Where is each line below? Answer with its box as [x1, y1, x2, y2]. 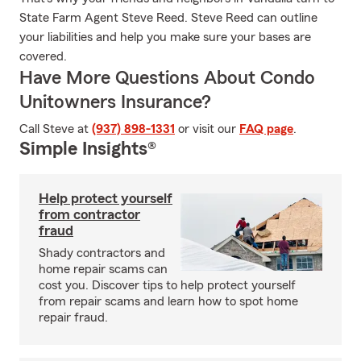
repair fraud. [39, 311, 108, 324]
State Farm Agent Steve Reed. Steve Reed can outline [19, 11, 317, 24]
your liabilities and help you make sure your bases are [19, 31, 311, 44]
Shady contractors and [39, 247, 165, 259]
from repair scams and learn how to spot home [39, 295, 298, 308]
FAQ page [239, 122, 293, 135]
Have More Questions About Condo [19, 68, 315, 88]
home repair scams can [39, 263, 168, 276]
